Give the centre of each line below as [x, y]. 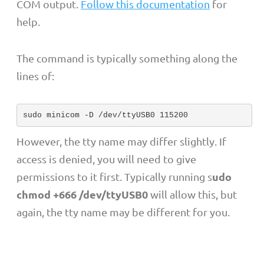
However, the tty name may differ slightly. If [121, 141]
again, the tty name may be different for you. [123, 212]
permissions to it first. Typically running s [114, 177]
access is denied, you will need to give [106, 159]
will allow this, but [192, 194]
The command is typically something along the [127, 58]
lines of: [35, 76]
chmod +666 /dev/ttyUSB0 [82, 194]
